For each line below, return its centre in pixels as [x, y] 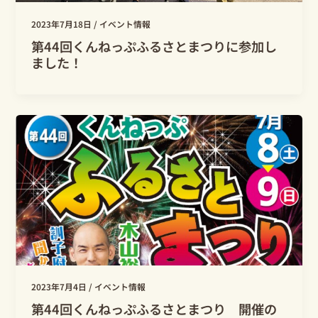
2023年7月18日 [63, 24]
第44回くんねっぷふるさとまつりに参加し [154, 46]
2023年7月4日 [60, 287]
